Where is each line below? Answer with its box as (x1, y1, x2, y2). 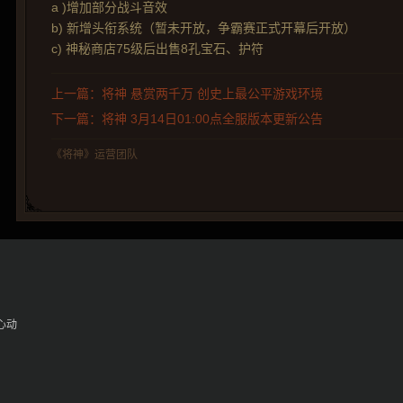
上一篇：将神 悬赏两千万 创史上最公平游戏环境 (51, 86, 323, 101)
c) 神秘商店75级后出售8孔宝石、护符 (51, 41, 264, 56)
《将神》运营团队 (51, 148, 138, 161)
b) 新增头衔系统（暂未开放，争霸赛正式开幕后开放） (51, 21, 356, 35)
